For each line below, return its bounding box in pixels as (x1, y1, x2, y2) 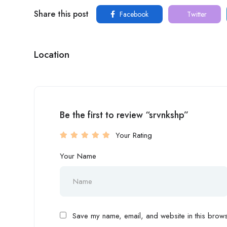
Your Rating (116, 130, 152, 141)
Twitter (185, 9, 207, 20)
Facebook (118, 9, 148, 20)
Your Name (60, 150, 96, 162)
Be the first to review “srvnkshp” (60, 108, 188, 122)
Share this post (34, 8, 89, 20)
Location (34, 48, 69, 62)
